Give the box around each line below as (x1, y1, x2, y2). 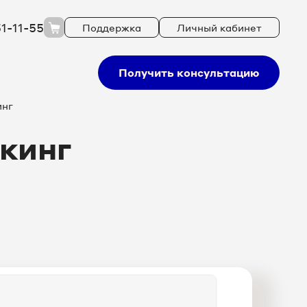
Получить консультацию (119, 66, 259, 79)
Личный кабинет (177, 21, 262, 34)
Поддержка (82, 21, 141, 34)
